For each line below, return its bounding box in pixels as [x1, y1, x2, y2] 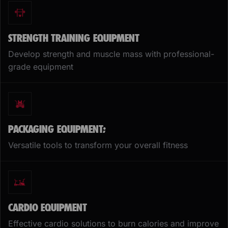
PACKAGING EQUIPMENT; [8, 123, 106, 136]
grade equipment [8, 62, 73, 72]
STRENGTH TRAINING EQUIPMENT [8, 32, 139, 45]
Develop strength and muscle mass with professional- [8, 49, 214, 60]
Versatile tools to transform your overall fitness [8, 140, 188, 151]
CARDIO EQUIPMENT [8, 201, 87, 214]
